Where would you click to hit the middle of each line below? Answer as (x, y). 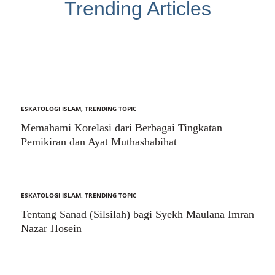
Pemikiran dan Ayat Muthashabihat (99, 142)
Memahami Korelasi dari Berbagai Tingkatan (122, 128)
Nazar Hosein (51, 229)
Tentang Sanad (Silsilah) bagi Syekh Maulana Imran (137, 215)
